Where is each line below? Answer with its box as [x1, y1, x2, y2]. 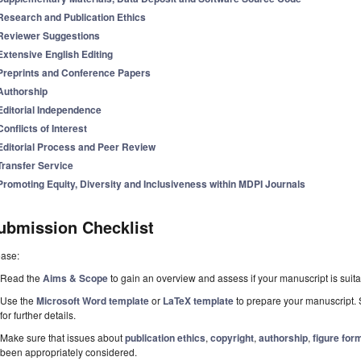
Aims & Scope [42, 271, 108, 286]
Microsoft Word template [35, 293, 149, 309]
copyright [210, 330, 254, 346]
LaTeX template [162, 293, 234, 309]
